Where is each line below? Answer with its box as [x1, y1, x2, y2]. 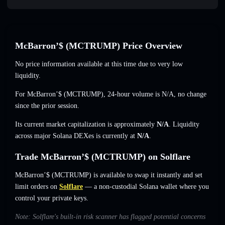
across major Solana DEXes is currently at [15, 132, 137, 140]
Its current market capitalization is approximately [15, 121, 157, 129]
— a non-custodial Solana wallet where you [83, 183, 209, 191]
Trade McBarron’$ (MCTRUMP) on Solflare [15, 152, 190, 162]
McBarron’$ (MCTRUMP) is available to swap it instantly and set [15, 171, 202, 179]
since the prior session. [15, 102, 79, 110]
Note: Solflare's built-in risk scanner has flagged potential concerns [15, 213, 205, 221]
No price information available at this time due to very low [15, 60, 183, 68]
